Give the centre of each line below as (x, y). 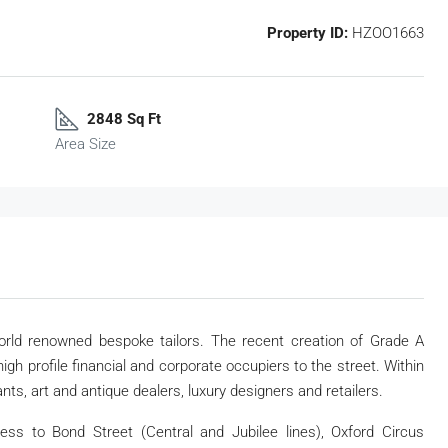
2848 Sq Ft (123, 118)
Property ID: (307, 32)
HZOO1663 (386, 32)
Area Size (85, 143)
